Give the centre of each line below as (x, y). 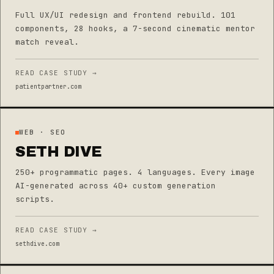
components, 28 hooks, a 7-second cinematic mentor (135, 28)
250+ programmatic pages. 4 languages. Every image (135, 172)
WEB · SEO (43, 132)
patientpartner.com (48, 86)
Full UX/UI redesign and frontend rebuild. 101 (125, 15)
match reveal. (47, 42)
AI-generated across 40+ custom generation (116, 186)
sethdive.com (37, 244)
